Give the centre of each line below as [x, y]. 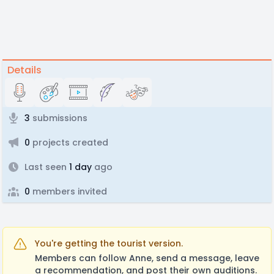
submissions [59, 118]
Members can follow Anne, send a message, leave [147, 258]
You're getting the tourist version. [109, 243]
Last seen [46, 167]
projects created [69, 143]
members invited [68, 191]
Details [24, 70]
